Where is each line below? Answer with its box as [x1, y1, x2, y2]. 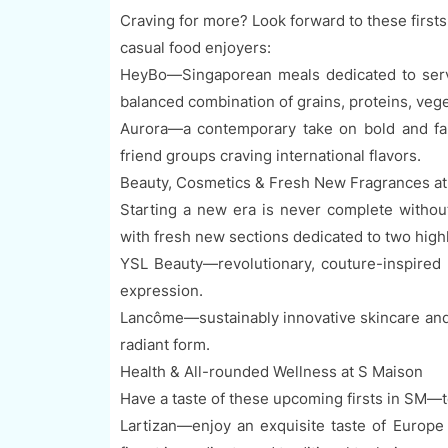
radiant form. [119, 335, 210, 355]
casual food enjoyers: [119, 38, 271, 58]
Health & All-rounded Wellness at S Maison [119, 362, 423, 382]
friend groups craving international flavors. [119, 146, 421, 166]
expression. [119, 281, 203, 301]
